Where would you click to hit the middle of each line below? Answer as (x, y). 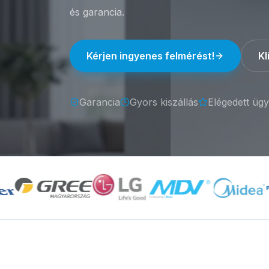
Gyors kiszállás (164, 102)
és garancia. (97, 12)
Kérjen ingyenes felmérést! (150, 56)
